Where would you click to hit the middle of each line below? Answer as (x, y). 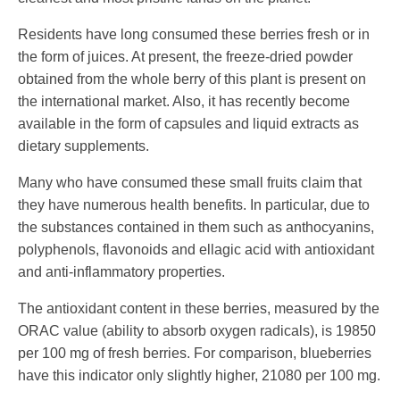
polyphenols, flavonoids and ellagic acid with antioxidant (196, 250)
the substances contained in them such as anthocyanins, (196, 228)
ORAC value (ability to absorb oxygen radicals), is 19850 (197, 331)
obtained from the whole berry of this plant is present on (192, 79)
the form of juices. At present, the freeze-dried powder (185, 57)
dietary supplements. (83, 146)
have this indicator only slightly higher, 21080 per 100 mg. (199, 376)
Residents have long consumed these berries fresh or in (194, 35)
